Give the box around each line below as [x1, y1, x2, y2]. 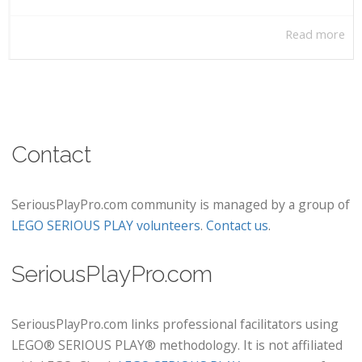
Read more [285, 27, 345, 43]
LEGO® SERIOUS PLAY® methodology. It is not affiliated [11, 336, 343, 355]
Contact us [206, 217, 268, 235]
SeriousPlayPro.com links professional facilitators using [11, 315, 339, 334]
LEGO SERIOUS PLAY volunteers [11, 217, 200, 235]
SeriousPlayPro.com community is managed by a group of [11, 196, 350, 214]
